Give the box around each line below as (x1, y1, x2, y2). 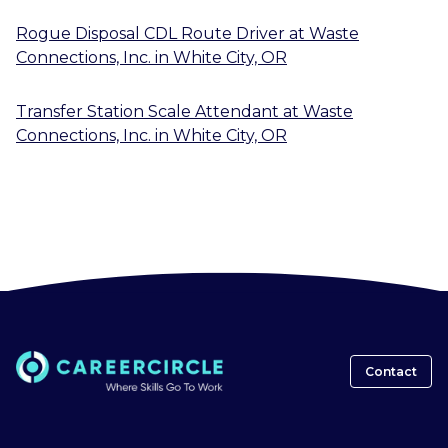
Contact (365, 363, 417, 379)
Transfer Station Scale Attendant (16, 101, 279, 121)
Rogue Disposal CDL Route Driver (16, 23, 285, 43)
